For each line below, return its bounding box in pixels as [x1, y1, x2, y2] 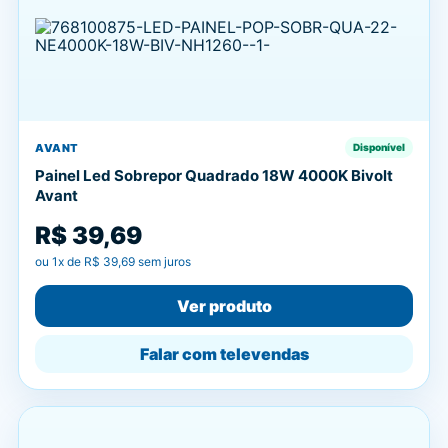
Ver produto [176, 296, 272, 316]
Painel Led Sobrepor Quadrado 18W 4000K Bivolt [35, 166, 393, 185]
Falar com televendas [139, 344, 309, 364]
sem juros [135, 254, 191, 269]
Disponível [353, 141, 405, 153]
